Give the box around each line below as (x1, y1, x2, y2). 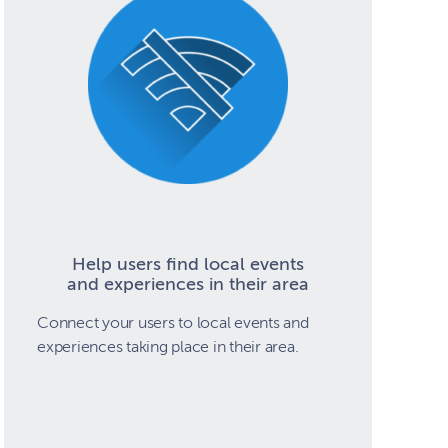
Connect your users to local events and (37, 313, 309, 332)
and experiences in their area (67, 273, 309, 294)
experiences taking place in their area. (37, 337, 299, 356)
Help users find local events (72, 253, 304, 274)
